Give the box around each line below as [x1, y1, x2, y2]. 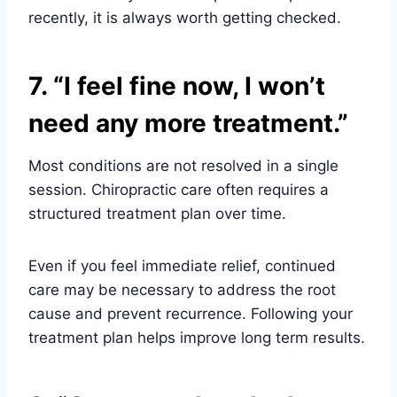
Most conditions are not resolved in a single [28, 157, 339, 175]
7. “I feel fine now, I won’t [28, 71, 325, 102]
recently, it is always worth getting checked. [28, 9, 341, 27]
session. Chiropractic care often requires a [28, 181, 329, 199]
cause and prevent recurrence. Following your [28, 305, 353, 323]
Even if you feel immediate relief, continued [28, 257, 336, 276]
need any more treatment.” [28, 108, 348, 139]
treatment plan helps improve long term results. [28, 329, 365, 347]
